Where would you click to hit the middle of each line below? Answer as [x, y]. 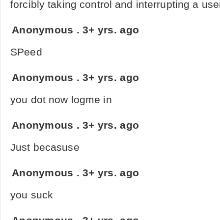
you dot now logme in [61, 100]
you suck [32, 195]
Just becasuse [45, 147]
